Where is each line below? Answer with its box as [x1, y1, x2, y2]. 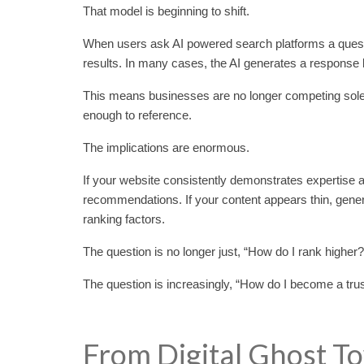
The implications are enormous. [83, 140, 249, 154]
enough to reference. [83, 107, 192, 122]
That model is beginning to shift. [83, 3, 249, 18]
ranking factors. [83, 211, 165, 226]
